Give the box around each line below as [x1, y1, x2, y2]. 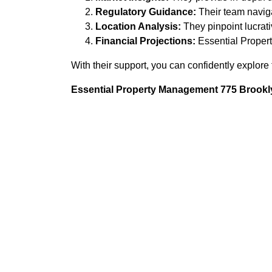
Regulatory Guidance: [95, 6, 196, 17]
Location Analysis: [95, 21, 181, 32]
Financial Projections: [95, 35, 195, 46]
